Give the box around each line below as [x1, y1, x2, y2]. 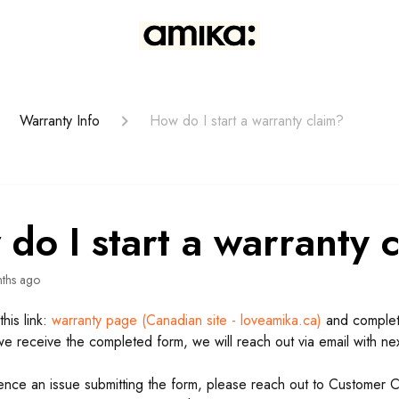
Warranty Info [20, 110, 100, 131]
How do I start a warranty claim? [150, 110, 344, 131]
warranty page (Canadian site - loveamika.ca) [52, 310, 322, 330]
